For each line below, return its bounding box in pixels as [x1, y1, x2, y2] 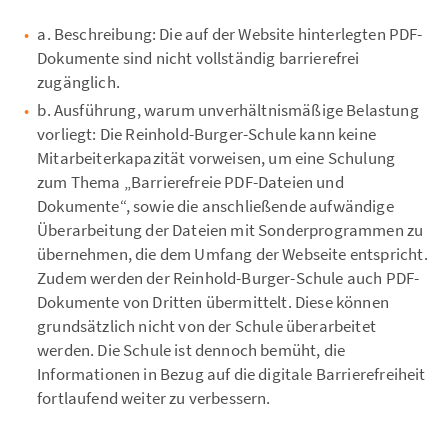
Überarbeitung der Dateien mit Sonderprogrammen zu [37, 219, 424, 242]
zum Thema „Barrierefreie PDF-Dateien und [37, 171, 344, 194]
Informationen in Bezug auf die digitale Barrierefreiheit [37, 363, 426, 386]
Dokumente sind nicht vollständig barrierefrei [37, 47, 360, 70]
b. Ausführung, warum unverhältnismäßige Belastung [37, 99, 419, 122]
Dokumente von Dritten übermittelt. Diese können [37, 291, 389, 314]
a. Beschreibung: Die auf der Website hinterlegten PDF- [37, 23, 423, 46]
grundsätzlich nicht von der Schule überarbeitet [37, 315, 376, 338]
